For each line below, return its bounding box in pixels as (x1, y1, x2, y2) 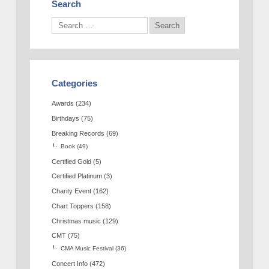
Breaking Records (52, 129, 105, 137)
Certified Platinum (52, 172, 103, 180)
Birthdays (52, 115, 80, 122)
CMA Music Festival (61, 245, 114, 252)
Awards (52, 100, 74, 107)
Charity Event (52, 187, 92, 195)
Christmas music (52, 217, 101, 225)
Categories (52, 78, 98, 89)
